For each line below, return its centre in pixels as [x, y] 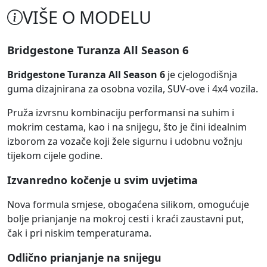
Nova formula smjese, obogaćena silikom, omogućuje [128, 205]
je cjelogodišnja [201, 75]
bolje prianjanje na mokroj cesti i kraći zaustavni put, [125, 219]
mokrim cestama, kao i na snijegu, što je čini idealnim [127, 127]
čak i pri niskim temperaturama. [79, 233]
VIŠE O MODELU [87, 17]
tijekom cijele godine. [55, 156]
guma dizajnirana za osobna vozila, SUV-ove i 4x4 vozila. [133, 89]
